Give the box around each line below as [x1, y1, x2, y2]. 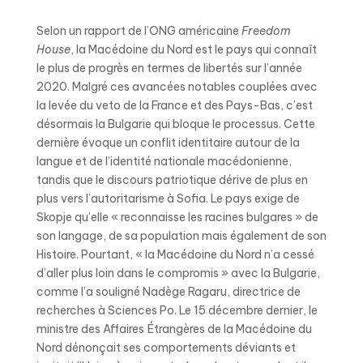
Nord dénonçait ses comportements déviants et [36, 340, 296, 355]
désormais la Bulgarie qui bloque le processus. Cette [36, 117, 315, 131]
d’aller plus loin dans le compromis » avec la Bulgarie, [36, 266, 320, 280]
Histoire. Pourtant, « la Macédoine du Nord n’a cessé [36, 247, 314, 262]
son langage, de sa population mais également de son [36, 228, 327, 243]
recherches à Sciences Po [36, 303, 174, 318]
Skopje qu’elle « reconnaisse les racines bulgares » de [36, 210, 318, 224]
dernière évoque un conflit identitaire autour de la [36, 135, 300, 150]
